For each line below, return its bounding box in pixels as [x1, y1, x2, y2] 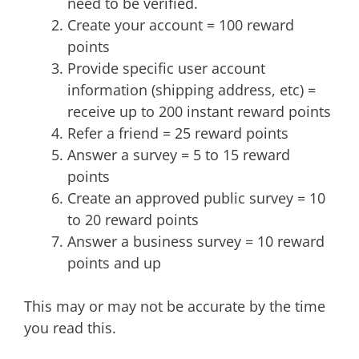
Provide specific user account [67, 58, 265, 78]
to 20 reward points [67, 210, 199, 229]
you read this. [24, 318, 116, 337]
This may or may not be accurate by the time [24, 296, 325, 316]
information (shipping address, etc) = [67, 80, 316, 99]
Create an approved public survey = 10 [67, 188, 325, 208]
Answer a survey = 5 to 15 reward [67, 145, 290, 164]
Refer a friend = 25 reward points [67, 123, 288, 143]
